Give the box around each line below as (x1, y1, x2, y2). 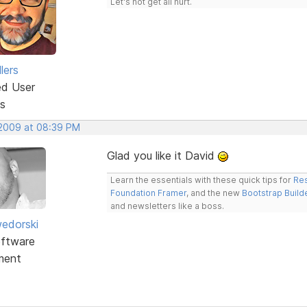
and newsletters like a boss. (110, 200, 224, 211)
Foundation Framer (110, 187, 186, 198)
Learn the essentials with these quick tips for (110, 174, 293, 185)
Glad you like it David (106, 148, 218, 162)
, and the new (186, 187, 242, 198)
